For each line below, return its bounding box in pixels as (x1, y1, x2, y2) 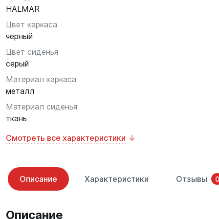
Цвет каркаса (6, 20, 57, 29)
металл (6, 86, 34, 96)
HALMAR (6, 4, 40, 14)
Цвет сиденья (6, 47, 58, 57)
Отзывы (176, 174, 207, 184)
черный (6, 31, 33, 41)
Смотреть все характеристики (6, 133, 126, 143)
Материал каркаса (6, 74, 76, 84)
